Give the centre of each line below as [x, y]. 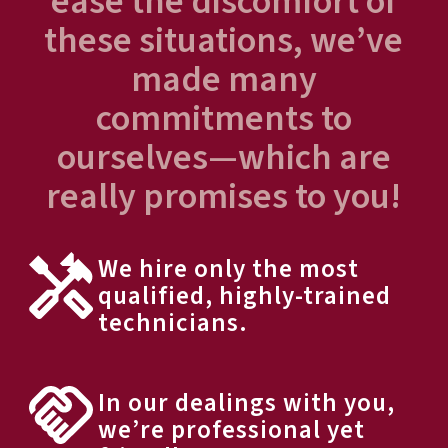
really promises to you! [224, 197]
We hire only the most [228, 269]
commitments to [223, 119]
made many [223, 80]
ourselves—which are [223, 158]
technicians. [172, 323]
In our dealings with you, [246, 403]
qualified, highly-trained [244, 296]
